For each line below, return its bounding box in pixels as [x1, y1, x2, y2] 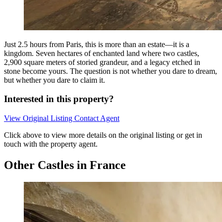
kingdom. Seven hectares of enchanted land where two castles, [4, 49, 199, 57]
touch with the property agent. [4, 140, 98, 149]
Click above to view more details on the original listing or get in [4, 131, 202, 140]
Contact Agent [74, 114, 119, 123]
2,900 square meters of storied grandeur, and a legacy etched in [4, 57, 200, 66]
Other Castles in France [4, 158, 126, 171]
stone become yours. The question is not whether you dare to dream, [4, 66, 217, 75]
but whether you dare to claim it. [4, 75, 105, 84]
